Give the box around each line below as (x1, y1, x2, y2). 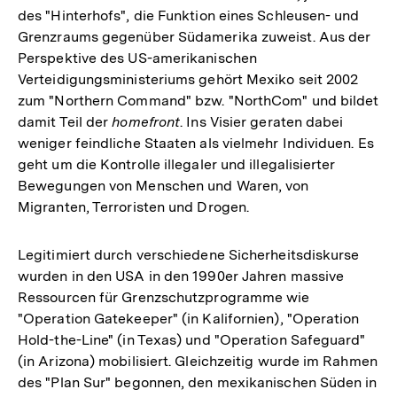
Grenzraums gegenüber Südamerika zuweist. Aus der (18, 27, 371, 45)
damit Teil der (18, 113, 113, 130)
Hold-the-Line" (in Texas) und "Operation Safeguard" (18, 331, 366, 348)
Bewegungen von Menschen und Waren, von (18, 176, 309, 194)
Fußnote (291, 30, 346, 48)
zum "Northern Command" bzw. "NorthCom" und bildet (18, 91, 379, 109)
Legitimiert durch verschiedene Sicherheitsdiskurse (18, 245, 360, 263)
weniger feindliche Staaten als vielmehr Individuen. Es (18, 134, 374, 152)
